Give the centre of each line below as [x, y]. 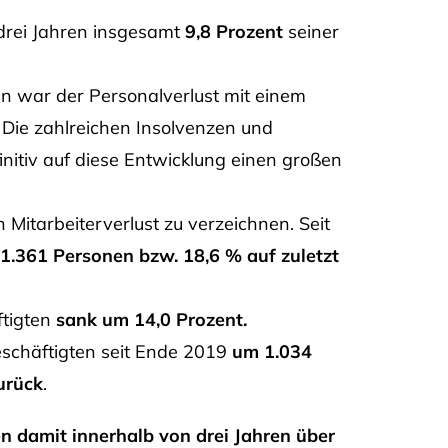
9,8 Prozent [233, 31]
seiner [310, 31]
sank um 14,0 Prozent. [151, 319]
